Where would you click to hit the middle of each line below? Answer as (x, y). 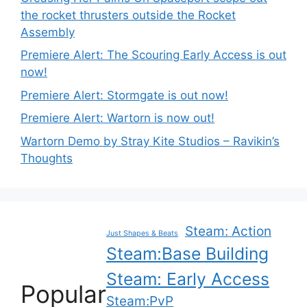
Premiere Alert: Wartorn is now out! (118, 118)
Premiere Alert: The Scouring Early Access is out (153, 55)
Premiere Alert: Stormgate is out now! (124, 95)
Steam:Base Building (187, 253)
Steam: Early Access (188, 279)
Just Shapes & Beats (142, 233)
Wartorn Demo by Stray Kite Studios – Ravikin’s (150, 141)
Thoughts (47, 158)
